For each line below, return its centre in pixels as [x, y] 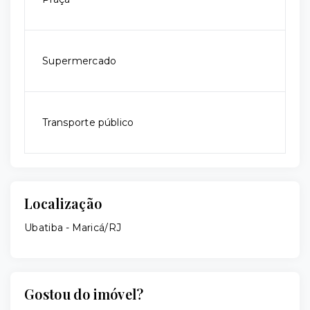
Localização [63, 203]
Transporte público [88, 122]
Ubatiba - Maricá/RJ [73, 228]
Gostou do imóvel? [84, 294]
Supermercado [80, 61]
